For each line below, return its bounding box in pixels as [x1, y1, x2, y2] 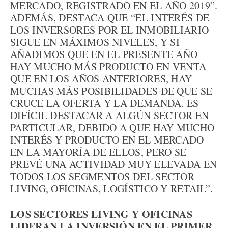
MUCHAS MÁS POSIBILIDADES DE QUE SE [10, 84, 213, 98]
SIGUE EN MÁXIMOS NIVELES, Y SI [10, 35, 180, 49]
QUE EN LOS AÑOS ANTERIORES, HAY [10, 72, 192, 85]
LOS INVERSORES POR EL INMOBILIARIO [10, 23, 209, 37]
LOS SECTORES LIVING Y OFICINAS [10, 207, 192, 221]
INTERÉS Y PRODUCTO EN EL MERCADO [10, 133, 204, 147]
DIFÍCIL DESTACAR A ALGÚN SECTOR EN [10, 108, 209, 122]
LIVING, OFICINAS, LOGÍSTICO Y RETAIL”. [10, 182, 213, 195]
